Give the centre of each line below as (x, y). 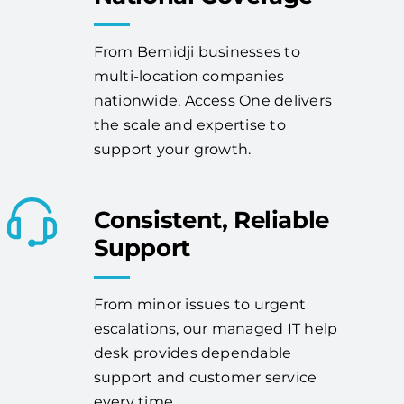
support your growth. (172, 150)
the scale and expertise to (189, 125)
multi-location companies (189, 77)
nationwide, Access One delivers (213, 101)
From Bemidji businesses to (197, 52)
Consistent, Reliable (211, 220)
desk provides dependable (193, 353)
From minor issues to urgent (200, 305)
